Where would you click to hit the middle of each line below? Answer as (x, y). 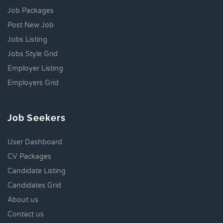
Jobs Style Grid (33, 54)
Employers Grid (33, 83)
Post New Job (31, 25)
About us (23, 200)
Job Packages (31, 10)
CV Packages (29, 156)
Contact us (26, 214)
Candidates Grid (34, 185)
